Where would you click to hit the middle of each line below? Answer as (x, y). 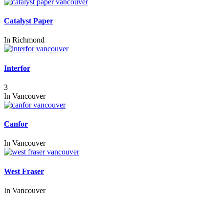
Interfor (17, 68)
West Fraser (24, 171)
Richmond (28, 40)
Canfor (16, 124)
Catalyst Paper (29, 21)
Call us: (16, 208)
